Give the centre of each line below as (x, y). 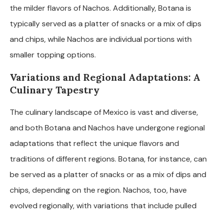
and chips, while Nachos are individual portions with (101, 39)
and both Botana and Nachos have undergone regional (107, 127)
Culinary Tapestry (55, 90)
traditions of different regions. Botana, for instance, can (108, 159)
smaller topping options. (53, 54)
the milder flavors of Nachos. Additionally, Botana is (100, 8)
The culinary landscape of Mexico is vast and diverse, (104, 112)
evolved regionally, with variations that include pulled (103, 205)
